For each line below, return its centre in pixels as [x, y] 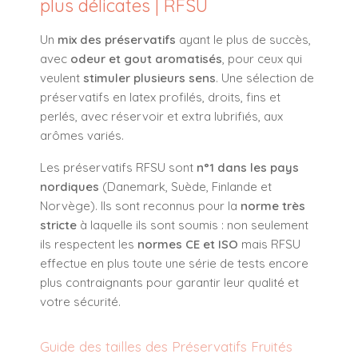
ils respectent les [89, 244]
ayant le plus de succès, [243, 39]
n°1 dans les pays [248, 167]
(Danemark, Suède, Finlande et [185, 186]
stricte [58, 225]
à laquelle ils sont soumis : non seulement [193, 225]
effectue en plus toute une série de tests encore [174, 263]
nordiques [70, 186]
